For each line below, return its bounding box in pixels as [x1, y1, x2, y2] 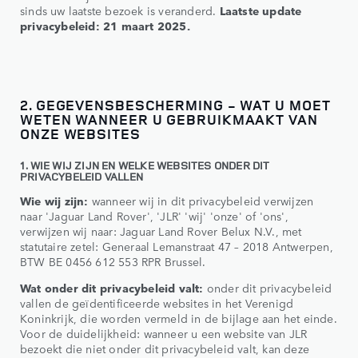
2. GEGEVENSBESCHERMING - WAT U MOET [20, 94, 331, 114]
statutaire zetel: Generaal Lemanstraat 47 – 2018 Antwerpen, [20, 237, 333, 254]
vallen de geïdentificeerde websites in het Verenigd [20, 294, 294, 311]
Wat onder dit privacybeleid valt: [20, 279, 204, 296]
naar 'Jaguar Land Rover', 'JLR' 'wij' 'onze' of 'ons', [20, 207, 288, 224]
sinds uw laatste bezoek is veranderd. [20, 2, 220, 18]
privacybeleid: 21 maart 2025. [20, 17, 190, 34]
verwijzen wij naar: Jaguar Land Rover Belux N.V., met [20, 222, 302, 239]
